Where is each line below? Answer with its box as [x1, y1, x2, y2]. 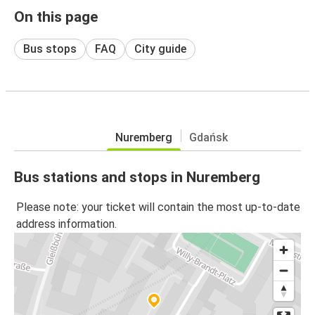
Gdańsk [189, 130, 228, 144]
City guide [134, 41, 186, 56]
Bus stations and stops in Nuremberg [14, 168, 260, 186]
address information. [16, 217, 117, 231]
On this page [14, 8, 98, 25]
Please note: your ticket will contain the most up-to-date [16, 200, 300, 214]
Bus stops [23, 41, 77, 56]
